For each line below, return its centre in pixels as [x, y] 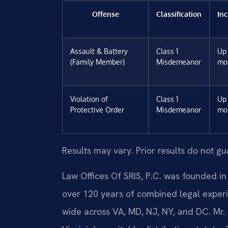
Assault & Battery [99, 51]
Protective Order [97, 110]
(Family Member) [97, 62]
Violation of [89, 99]
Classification [179, 14]
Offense [105, 14]
